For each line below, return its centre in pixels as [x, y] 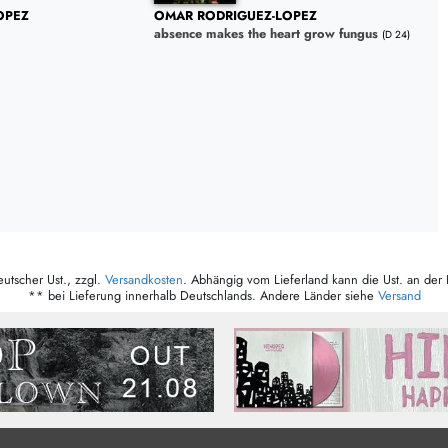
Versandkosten [144, 280]
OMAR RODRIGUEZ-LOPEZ [235, 16]
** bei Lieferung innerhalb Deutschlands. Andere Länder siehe [202, 296]
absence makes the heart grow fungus [265, 34]
